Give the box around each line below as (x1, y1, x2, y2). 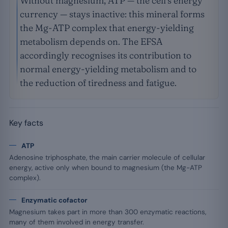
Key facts (9, 118, 43, 128)
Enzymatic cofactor (21, 196, 88, 205)
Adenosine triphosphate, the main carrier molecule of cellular (9, 153, 205, 162)
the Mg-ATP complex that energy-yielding (20, 22, 194, 34)
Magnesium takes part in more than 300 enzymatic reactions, (9, 208, 206, 216)
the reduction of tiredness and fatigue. (20, 77, 177, 89)
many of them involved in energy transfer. (9, 218, 144, 226)
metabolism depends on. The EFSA (20, 36, 162, 47)
